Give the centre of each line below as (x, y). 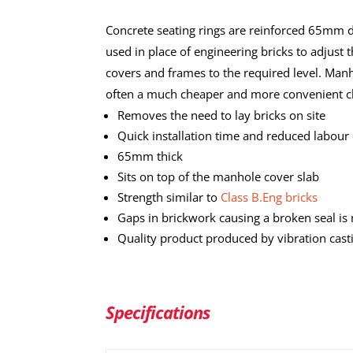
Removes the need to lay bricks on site (222, 115)
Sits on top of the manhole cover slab (219, 176)
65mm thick (150, 156)
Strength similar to (168, 197)
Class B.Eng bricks (269, 197)
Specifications (158, 312)
